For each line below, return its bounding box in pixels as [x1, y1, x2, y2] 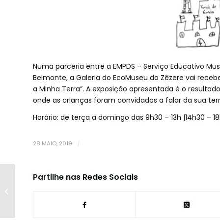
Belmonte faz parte [17, 182, 79, 192]
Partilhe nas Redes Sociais [33, 171, 138, 183]
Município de [17, 171, 58, 181]
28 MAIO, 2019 [33, 139, 72, 148]
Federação [17, 202, 53, 212]
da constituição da [17, 192, 77, 202]
